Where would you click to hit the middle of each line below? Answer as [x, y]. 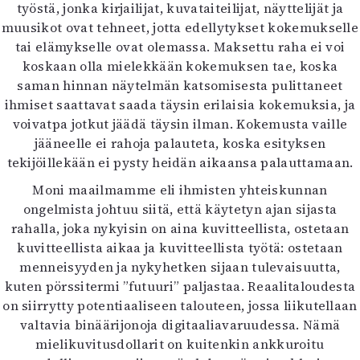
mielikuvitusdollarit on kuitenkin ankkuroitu [180, 344]
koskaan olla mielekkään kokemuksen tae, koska [180, 66]
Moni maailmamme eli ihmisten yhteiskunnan [180, 190]
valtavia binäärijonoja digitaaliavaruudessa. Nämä [180, 325]
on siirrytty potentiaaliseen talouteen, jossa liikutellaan [180, 305]
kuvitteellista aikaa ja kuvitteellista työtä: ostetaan [180, 247]
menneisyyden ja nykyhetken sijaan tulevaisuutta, [180, 267]
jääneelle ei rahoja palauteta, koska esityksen [180, 143]
